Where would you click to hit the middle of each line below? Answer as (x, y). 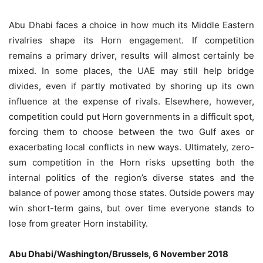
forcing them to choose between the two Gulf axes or (131, 132)
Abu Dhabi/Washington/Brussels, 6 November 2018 (119, 254)
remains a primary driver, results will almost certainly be (131, 55)
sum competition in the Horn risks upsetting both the (131, 162)
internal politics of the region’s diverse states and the (131, 178)
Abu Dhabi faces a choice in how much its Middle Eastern (131, 25)
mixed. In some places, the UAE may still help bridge (131, 71)
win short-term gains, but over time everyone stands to (131, 208)
